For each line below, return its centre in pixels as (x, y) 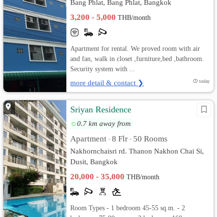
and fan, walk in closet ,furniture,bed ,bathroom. (137, 59)
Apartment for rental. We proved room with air (135, 48)
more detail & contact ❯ (107, 83)
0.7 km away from (104, 123)
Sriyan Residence (101, 109)
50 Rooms (151, 139)
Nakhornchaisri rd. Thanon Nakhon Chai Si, (137, 151)
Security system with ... (103, 69)
